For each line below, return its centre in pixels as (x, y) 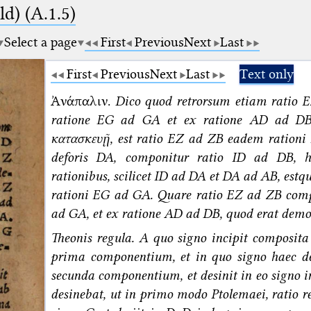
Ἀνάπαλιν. (83, 101)
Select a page (41, 42)
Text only (267, 74)
